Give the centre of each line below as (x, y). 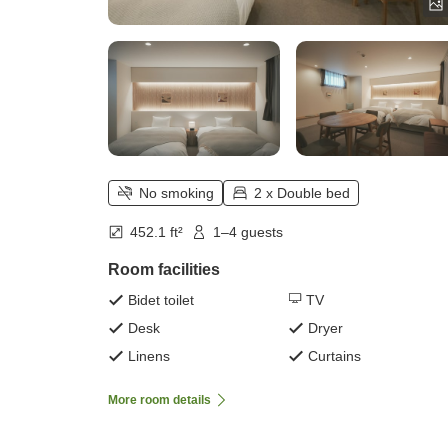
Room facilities (164, 270)
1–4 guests (248, 232)
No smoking (176, 193)
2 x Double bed (302, 193)
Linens (149, 356)
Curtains (334, 356)
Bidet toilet (161, 300)
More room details (159, 400)
